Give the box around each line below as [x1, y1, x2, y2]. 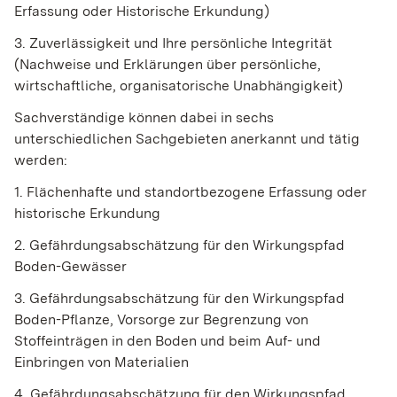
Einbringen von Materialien [14, 354, 189, 371]
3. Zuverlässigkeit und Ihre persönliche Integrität [14, 35, 332, 52]
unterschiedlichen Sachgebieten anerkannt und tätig [14, 130, 360, 148]
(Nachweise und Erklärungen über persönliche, [14, 56, 321, 74]
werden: [14, 152, 67, 169]
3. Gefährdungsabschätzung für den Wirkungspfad [14, 290, 345, 307]
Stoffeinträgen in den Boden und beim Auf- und [14, 332, 321, 350]
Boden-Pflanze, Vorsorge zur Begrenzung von [14, 311, 308, 329]
